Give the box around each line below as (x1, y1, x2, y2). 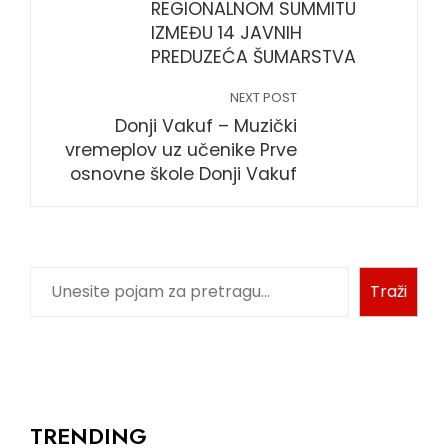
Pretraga (29, 266, 107, 290)
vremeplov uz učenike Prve (65, 137, 297, 162)
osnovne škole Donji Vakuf (70, 161, 297, 186)
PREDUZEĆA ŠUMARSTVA (151, 44, 356, 69)
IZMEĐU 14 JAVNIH (151, 20, 302, 45)
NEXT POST (230, 88, 297, 106)
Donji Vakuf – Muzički (115, 113, 297, 138)
